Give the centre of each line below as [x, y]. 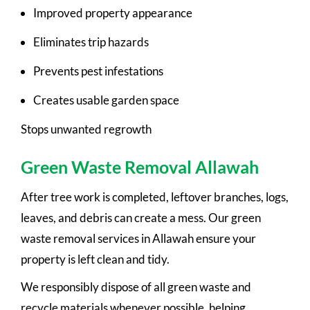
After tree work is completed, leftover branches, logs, [155, 197]
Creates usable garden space [106, 100]
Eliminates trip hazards [91, 42]
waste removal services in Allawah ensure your [138, 238]
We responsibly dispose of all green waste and [136, 286]
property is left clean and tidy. [95, 259]
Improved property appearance [113, 12]
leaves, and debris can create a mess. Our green [141, 217]
